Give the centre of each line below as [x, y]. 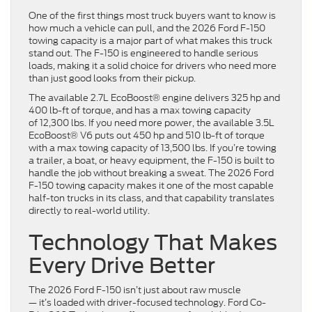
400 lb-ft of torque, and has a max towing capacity [140, 111]
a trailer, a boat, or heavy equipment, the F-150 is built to [151, 161]
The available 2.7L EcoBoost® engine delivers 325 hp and [154, 98]
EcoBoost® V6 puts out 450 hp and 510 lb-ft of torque [147, 136]
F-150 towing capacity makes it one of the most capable [151, 186]
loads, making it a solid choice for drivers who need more [153, 66]
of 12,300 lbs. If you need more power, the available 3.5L [151, 123]
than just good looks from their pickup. [113, 79]
